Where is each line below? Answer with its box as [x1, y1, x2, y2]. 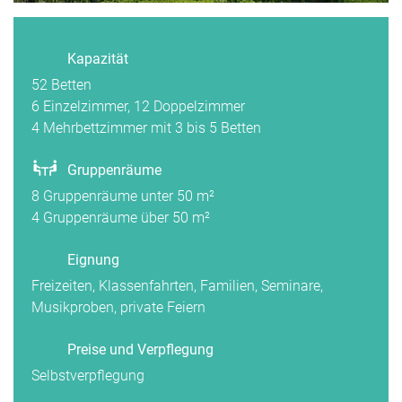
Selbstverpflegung [31, 366, 144, 384]
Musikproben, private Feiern [31, 298, 205, 316]
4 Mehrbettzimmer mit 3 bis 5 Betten [31, 118, 261, 136]
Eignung [67, 250, 119, 268]
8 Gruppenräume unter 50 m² [31, 187, 214, 205]
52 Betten [31, 75, 92, 93]
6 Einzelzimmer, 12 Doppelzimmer [31, 97, 245, 115]
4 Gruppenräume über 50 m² [31, 208, 210, 226]
